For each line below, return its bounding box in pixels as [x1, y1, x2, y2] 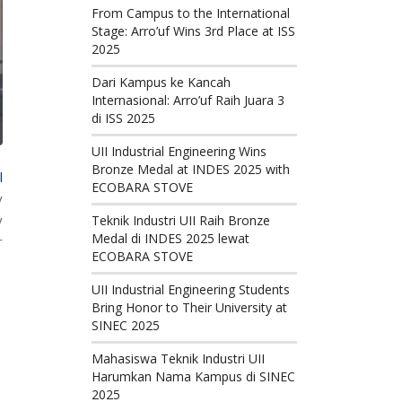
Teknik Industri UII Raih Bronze [92, 212, 271, 229]
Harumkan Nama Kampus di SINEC [92, 368, 296, 385]
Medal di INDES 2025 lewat [92, 230, 250, 247]
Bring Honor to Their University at [92, 299, 288, 316]
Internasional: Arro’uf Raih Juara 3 [92, 92, 285, 109]
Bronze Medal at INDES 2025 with [92, 161, 291, 178]
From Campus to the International [92, 4, 291, 22]
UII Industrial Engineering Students [92, 281, 291, 298]
